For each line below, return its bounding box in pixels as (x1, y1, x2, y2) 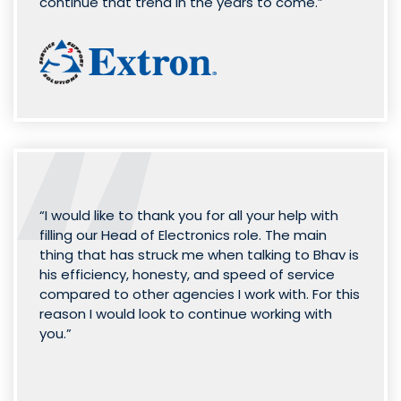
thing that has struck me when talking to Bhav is (39, 244, 359, 264)
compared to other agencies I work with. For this (39, 284, 360, 303)
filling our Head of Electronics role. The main (39, 225, 327, 244)
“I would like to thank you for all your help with (39, 205, 338, 225)
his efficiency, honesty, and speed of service (39, 264, 335, 284)
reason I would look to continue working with (39, 303, 332, 323)
